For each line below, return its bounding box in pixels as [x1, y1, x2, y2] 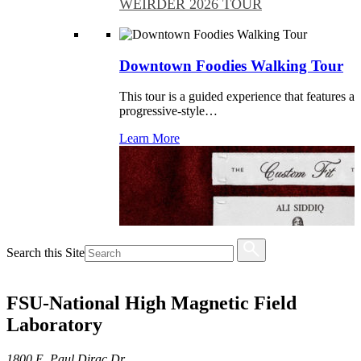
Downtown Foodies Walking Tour [119, 56, 343, 74]
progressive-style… [119, 104, 218, 118]
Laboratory [6, 313, 102, 335]
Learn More [119, 131, 180, 146]
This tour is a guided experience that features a [119, 89, 355, 104]
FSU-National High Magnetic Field [6, 292, 297, 313]
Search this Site [6, 245, 85, 259]
